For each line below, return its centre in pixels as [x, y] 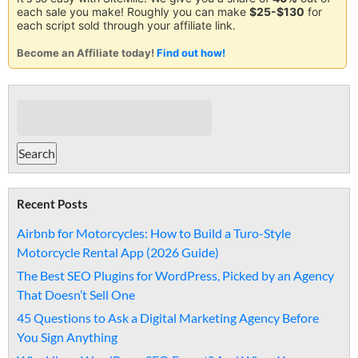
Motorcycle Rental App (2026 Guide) [118, 252]
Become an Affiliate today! [87, 53]
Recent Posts [52, 204]
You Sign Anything [67, 337]
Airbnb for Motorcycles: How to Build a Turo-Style [154, 233]
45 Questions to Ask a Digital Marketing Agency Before [168, 318]
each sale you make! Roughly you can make [133, 12]
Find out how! [191, 53]
